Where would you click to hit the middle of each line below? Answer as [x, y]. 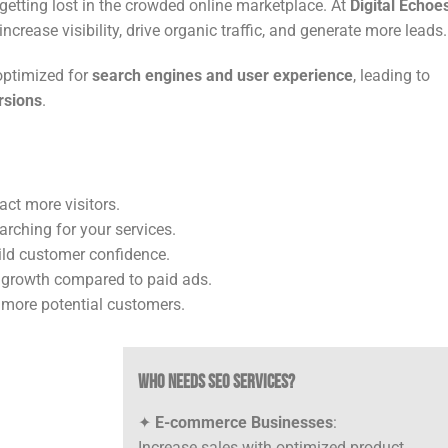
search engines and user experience [222, 76]
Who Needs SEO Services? [217, 381]
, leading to [391, 76]
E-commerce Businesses [244, 423]
